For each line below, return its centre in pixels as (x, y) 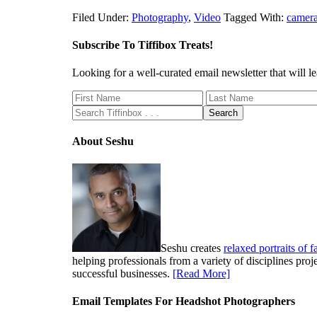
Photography (160, 17)
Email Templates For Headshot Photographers (184, 301)
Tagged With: (255, 17)
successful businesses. (122, 273)
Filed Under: (102, 17)
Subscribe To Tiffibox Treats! (143, 45)
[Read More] (201, 273)
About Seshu (103, 142)
